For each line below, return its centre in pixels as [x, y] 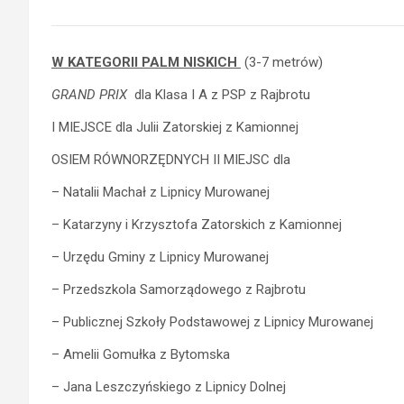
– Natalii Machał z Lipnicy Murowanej [161, 192]
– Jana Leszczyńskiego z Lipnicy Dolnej [169, 386]
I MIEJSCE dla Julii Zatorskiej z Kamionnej [175, 127]
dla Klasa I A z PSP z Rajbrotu [219, 94]
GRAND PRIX [89, 94]
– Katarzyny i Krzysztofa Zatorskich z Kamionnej [197, 224]
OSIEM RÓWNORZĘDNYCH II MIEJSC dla [171, 159]
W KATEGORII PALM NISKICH [146, 62]
